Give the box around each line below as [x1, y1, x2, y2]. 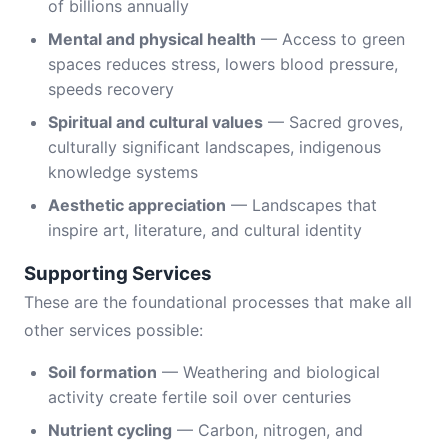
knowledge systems [48, 162, 198, 182]
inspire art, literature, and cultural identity [48, 220, 362, 240]
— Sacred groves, [263, 112, 403, 132]
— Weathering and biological [157, 362, 380, 382]
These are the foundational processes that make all [24, 292, 412, 312]
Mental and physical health [48, 29, 256, 49]
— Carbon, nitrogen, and [172, 420, 363, 440]
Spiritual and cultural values [48, 112, 263, 132]
